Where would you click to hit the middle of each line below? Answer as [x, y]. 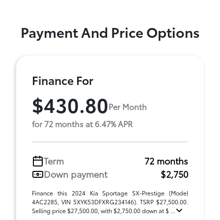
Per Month [128, 106]
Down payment [75, 174]
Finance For [63, 80]
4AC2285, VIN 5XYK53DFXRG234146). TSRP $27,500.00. [110, 202]
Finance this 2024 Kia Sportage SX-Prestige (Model [110, 193]
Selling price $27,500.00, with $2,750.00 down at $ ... [104, 210]
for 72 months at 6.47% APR [82, 124]
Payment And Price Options [110, 31]
